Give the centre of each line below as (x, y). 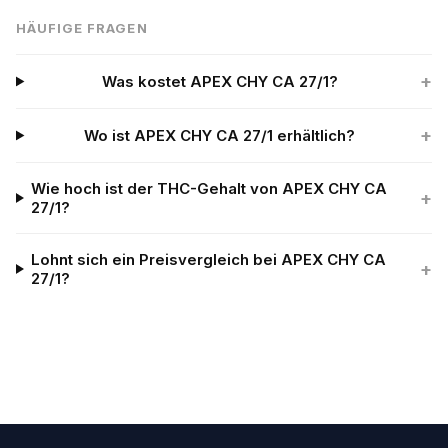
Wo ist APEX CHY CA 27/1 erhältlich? (220, 135)
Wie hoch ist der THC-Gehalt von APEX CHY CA (209, 188)
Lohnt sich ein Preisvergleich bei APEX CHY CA (209, 259)
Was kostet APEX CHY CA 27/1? (219, 81)
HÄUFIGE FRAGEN (82, 28)
